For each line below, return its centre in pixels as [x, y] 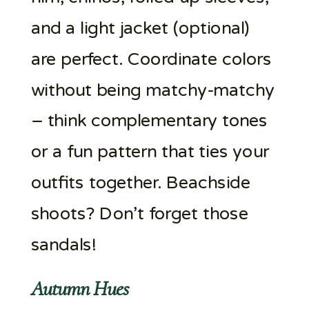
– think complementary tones [149, 121]
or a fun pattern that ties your [150, 152]
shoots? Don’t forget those [139, 213]
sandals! [63, 244]
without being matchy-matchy [152, 90]
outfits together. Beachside [140, 183]
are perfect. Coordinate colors [151, 59]
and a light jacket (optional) [140, 28]
